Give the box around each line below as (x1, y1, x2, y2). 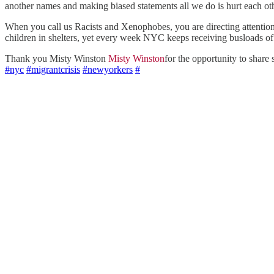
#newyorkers (83, 64, 133, 75)
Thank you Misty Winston (5, 53, 108, 64)
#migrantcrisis (26, 64, 80, 75)
